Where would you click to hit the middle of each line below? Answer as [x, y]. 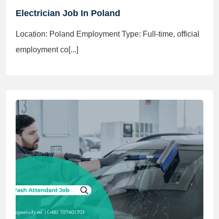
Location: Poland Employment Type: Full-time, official [108, 34]
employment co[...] [47, 50]
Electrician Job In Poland [68, 13]
